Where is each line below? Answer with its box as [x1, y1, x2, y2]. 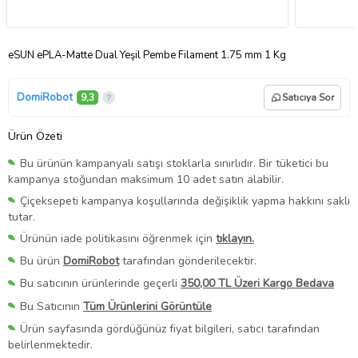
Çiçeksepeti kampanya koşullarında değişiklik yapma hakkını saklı [20, 193, 350, 209]
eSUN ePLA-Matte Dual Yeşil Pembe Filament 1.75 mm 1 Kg [8, 47, 286, 62]
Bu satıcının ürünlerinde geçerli [20, 276, 181, 292]
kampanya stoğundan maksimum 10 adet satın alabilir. [8, 172, 284, 188]
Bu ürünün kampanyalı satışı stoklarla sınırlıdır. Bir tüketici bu [20, 155, 328, 171]
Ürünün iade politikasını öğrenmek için [20, 231, 216, 247]
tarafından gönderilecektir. [119, 253, 257, 269]
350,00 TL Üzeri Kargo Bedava [181, 276, 334, 292]
